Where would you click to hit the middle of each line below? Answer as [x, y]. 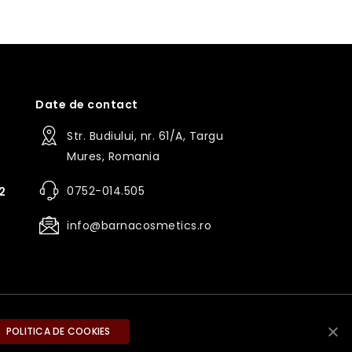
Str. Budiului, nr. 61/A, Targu [145, 136]
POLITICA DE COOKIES [58, 331]
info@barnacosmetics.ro [139, 225]
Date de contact [87, 104]
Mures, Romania [114, 156]
